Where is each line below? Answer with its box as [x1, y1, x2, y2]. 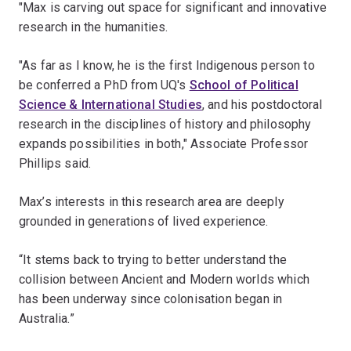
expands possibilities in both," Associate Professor [19, 136, 309, 151]
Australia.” [19, 310, 74, 326]
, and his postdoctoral [201, 96, 323, 112]
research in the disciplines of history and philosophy [19, 116, 312, 132]
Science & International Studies [19, 96, 202, 112]
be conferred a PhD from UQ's [19, 77, 190, 92]
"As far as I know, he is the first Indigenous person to [19, 57, 315, 73]
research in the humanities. [19, 19, 168, 34]
